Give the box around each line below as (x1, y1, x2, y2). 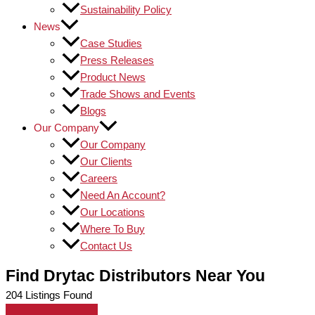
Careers (80, 172, 117, 184)
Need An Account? (80, 189, 165, 201)
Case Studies (80, 37, 142, 49)
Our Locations (80, 206, 145, 218)
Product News (80, 71, 146, 83)
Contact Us (80, 240, 132, 252)
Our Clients (80, 155, 132, 167)
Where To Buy (80, 223, 145, 235)
